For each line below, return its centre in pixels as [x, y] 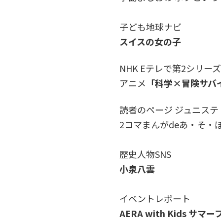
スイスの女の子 [150, 41]
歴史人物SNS [145, 154]
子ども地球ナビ [150, 26]
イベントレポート [155, 198]
